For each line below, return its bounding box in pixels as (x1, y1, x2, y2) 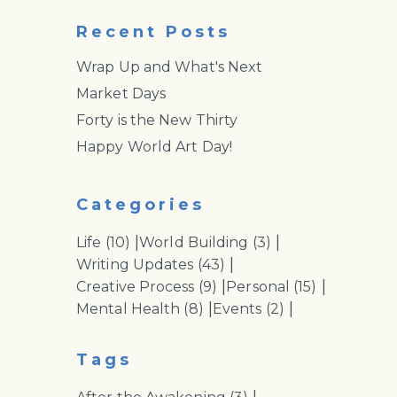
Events (212, 300, 266, 317)
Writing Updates (76, 256, 198, 273)
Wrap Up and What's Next (76, 58, 263, 75)
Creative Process (76, 278, 198, 295)
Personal (226, 278, 294, 295)
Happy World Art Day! (76, 138, 232, 155)
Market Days (76, 85, 167, 102)
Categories (76, 195, 205, 214)
